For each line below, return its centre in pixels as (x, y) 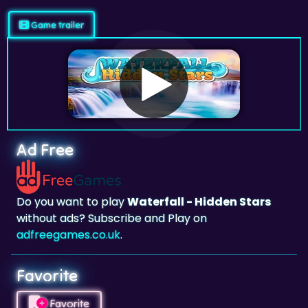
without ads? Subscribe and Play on (112, 218)
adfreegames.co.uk (68, 235)
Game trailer (56, 24)
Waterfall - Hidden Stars (199, 202)
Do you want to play (72, 202)
